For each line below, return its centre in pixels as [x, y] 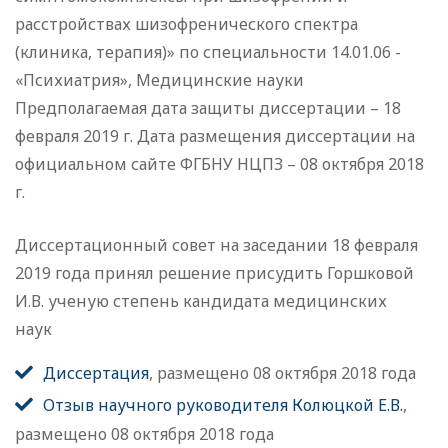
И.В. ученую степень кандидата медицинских [201, 301]
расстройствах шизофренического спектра [186, 24]
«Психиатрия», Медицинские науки [159, 80]
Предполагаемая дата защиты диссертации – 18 [208, 108]
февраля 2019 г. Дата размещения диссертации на [215, 136]
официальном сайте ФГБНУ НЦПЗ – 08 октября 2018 [219, 164]
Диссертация [96, 373]
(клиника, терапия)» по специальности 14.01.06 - [208, 52]
